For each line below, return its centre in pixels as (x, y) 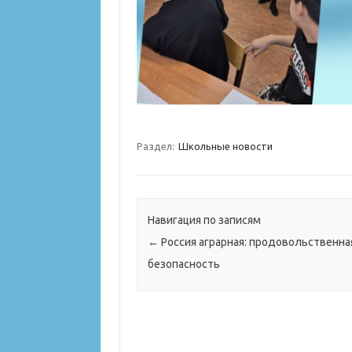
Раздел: (156, 147)
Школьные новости (225, 147)
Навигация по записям (204, 220)
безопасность (183, 264)
